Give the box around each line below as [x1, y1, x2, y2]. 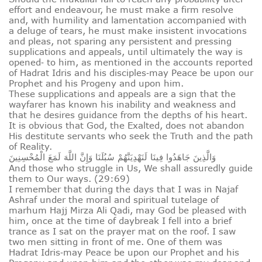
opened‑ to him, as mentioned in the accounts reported [9, 57, 253, 68]
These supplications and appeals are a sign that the [9, 88, 236, 99]
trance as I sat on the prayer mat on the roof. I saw [9, 226, 236, 237]
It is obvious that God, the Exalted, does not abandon [9, 120, 244, 131]
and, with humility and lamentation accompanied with [9, 15, 247, 26]
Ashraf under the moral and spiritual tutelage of [9, 194, 219, 205]
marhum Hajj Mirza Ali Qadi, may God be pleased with [9, 205, 247, 216]
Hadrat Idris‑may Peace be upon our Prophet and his [9, 247, 239, 258]
